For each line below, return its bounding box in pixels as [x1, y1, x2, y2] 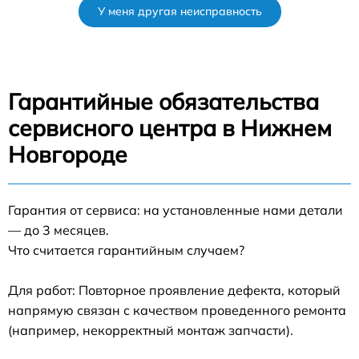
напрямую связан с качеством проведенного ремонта [8, 302, 346, 318]
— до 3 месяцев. [8, 222, 109, 238]
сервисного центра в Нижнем [8, 114, 332, 142]
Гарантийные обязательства [8, 87, 319, 115]
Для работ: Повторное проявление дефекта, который [8, 282, 341, 298]
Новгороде [8, 140, 127, 168]
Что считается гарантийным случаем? [8, 242, 244, 258]
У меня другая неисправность [97, 4, 262, 18]
